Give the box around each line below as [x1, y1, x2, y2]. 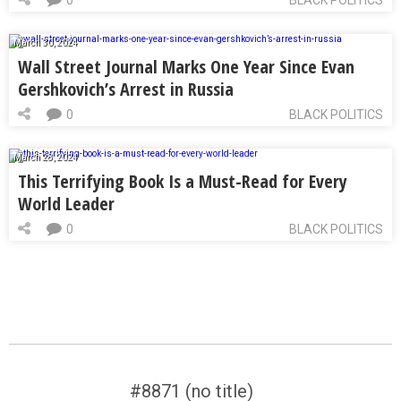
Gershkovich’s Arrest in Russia [18, 77, 234, 102]
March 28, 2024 [13, 152, 78, 163]
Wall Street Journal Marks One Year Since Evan [18, 55, 354, 80]
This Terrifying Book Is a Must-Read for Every [18, 169, 347, 194]
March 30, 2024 [13, 38, 78, 48]
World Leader [18, 192, 115, 217]
